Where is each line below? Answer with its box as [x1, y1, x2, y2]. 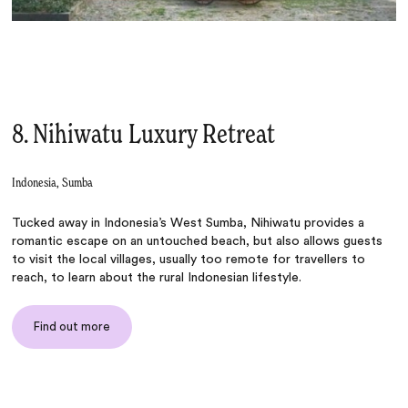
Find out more [34, 320, 111, 332]
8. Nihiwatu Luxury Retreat [12, 121, 276, 149]
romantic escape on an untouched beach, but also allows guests [12, 234, 383, 248]
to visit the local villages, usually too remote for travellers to [12, 252, 366, 266]
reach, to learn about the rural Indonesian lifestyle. [12, 270, 302, 284]
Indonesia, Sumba [12, 176, 94, 189]
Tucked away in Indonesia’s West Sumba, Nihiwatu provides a [12, 216, 365, 229]
